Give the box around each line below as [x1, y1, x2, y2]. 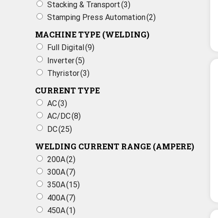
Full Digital [47, 43, 84, 53]
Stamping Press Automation [47, 13, 145, 22]
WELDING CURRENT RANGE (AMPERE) [35, 141, 194, 151]
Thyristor [47, 68, 79, 78]
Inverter [47, 55, 74, 65]
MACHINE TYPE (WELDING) [35, 29, 149, 40]
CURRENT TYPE [35, 85, 100, 95]
